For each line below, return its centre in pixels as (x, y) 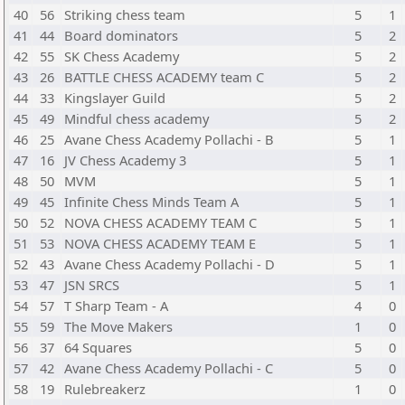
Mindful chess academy (137, 118)
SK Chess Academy (122, 56)
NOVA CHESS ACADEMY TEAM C (160, 222)
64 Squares (98, 347)
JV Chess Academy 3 (125, 160)
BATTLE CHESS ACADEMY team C (164, 77)
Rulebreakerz (105, 389)
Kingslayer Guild (115, 98)
